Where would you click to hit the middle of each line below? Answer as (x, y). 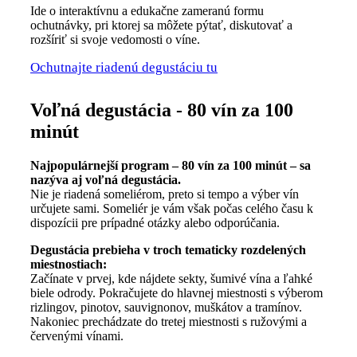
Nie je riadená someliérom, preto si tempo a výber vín (165, 194)
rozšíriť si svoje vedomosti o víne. (115, 39)
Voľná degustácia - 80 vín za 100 (162, 110)
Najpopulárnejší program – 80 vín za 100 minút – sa (171, 165)
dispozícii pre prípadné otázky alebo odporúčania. (155, 222)
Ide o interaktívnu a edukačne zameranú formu (147, 10)
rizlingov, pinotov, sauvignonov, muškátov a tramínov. (166, 307)
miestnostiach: (69, 264)
